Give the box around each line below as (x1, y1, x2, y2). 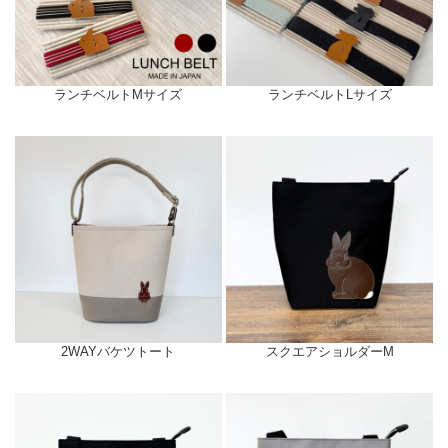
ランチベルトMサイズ (54, 87, 183, 103)
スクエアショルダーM (265, 344, 394, 359)
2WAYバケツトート (61, 344, 176, 359)
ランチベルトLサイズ (267, 87, 392, 103)
